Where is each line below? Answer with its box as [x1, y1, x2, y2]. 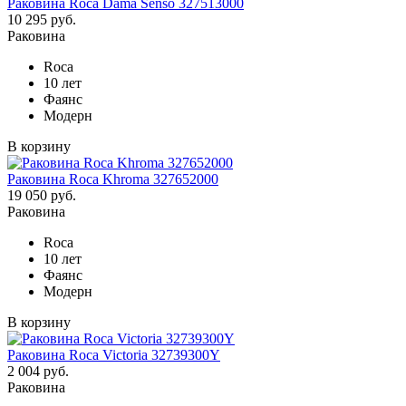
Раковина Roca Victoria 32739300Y [7, 346, 220, 362]
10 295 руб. [7, 11, 76, 27]
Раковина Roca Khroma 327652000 [7, 170, 218, 187]
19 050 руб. [7, 187, 76, 203]
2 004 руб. [7, 362, 69, 379]
